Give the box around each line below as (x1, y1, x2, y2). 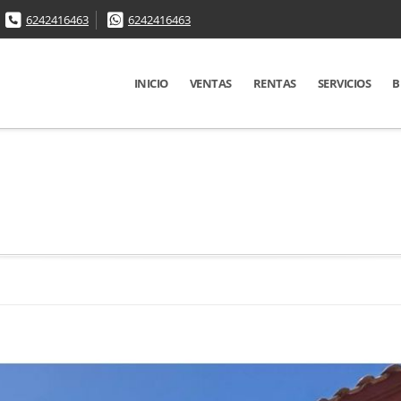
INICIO (133, 74, 168, 91)
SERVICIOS (317, 74, 371, 91)
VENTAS (189, 74, 232, 91)
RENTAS (252, 74, 296, 91)
